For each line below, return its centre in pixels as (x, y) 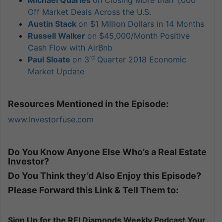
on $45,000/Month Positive (139, 36)
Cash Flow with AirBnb (70, 48)
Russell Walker (57, 36)
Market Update (56, 72)
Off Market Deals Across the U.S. (89, 12)
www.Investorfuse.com (51, 120)
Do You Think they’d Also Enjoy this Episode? (105, 176)
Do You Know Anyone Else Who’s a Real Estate (107, 152)
